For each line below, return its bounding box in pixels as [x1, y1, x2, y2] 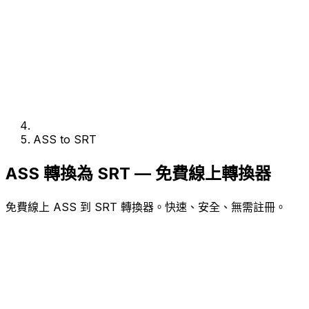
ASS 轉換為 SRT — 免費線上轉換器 [6, 163, 271, 183]
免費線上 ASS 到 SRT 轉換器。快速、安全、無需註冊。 [6, 199, 286, 214]
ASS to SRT [33, 132, 97, 146]
